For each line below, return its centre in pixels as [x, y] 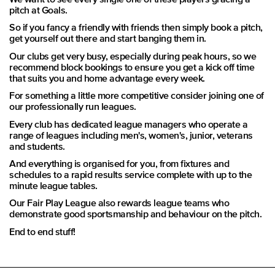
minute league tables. [54, 186]
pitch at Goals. [39, 10]
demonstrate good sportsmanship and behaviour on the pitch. [137, 214]
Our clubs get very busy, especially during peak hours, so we [133, 56]
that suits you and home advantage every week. [108, 78]
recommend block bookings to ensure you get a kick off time [132, 67]
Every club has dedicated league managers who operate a [128, 124]
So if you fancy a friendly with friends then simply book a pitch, [136, 27]
